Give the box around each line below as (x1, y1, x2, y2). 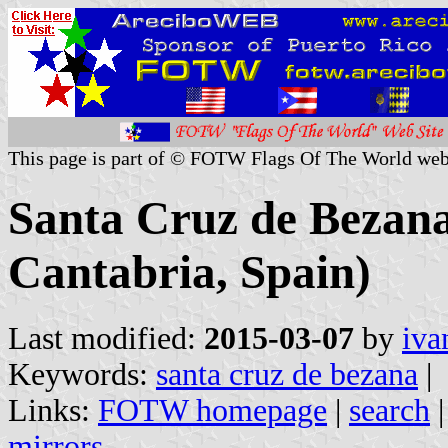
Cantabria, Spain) (8, 246, 371, 299)
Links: (8, 392, 98, 428)
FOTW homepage (98, 392, 327, 428)
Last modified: (8, 320, 204, 356)
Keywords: (8, 356, 156, 392)
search (349, 392, 430, 428)
